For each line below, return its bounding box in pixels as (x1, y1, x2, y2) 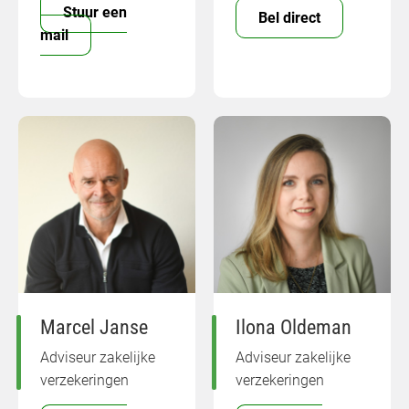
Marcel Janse (40, 314, 148, 339)
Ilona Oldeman (236, 314, 351, 339)
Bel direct (258, 8, 320, 26)
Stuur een (63, 3, 127, 21)
